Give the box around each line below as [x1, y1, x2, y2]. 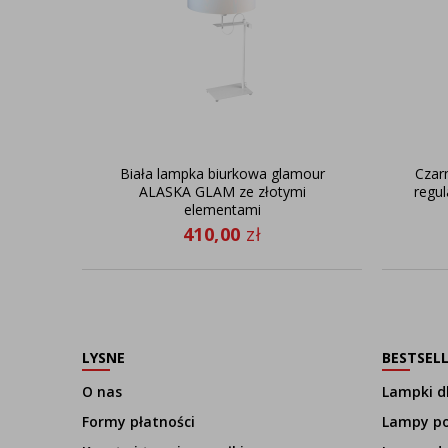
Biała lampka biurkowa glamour [119, 164, 325, 183]
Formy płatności [82, 412, 195, 431]
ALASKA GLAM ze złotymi [138, 182, 306, 201]
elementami [183, 200, 261, 219]
